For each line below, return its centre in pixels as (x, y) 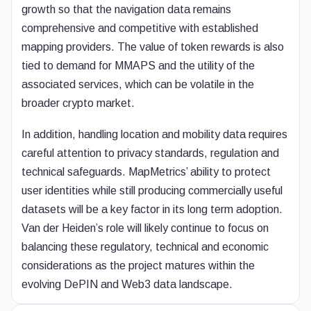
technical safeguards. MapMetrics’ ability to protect (146, 172)
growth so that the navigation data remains (126, 9)
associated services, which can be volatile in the (138, 84)
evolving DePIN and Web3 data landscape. (127, 284)
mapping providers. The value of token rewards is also (153, 47)
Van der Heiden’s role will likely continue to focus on (145, 228)
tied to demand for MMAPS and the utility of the (138, 66)
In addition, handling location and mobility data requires (154, 134)
